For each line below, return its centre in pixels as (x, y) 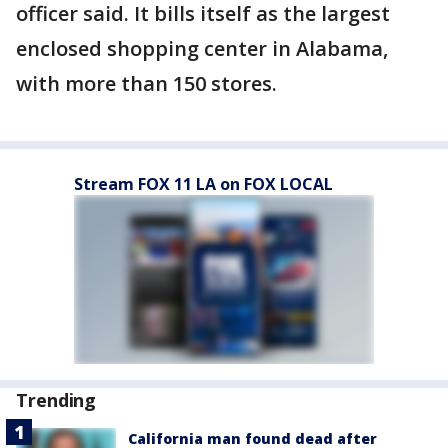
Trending (56, 400)
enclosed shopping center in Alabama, (202, 48)
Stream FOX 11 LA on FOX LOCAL (203, 184)
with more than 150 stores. (146, 83)
